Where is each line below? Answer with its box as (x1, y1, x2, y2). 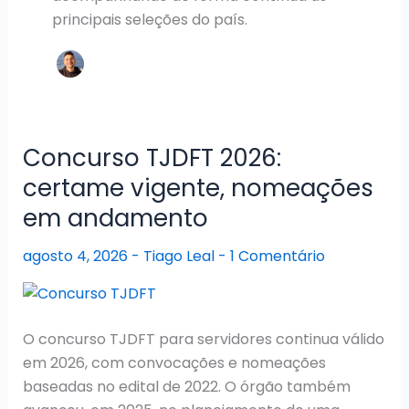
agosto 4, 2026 (22, 246, 131, 267)
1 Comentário (229, 246, 325, 267)
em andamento (22, 202, 208, 235)
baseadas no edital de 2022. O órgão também (22, 375, 351, 397)
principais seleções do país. (51, 9, 247, 30)
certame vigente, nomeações (22, 172, 373, 204)
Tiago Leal (142, 246, 218, 267)
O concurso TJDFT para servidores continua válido (22, 328, 384, 350)
